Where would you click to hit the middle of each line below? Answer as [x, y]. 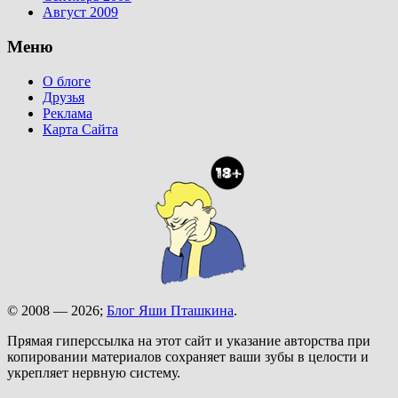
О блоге [67, 81]
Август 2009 [80, 12]
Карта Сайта [80, 129]
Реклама [68, 113]
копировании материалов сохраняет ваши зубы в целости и [188, 356]
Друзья [64, 97]
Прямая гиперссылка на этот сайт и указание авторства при [189, 340]
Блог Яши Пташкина [170, 310]
